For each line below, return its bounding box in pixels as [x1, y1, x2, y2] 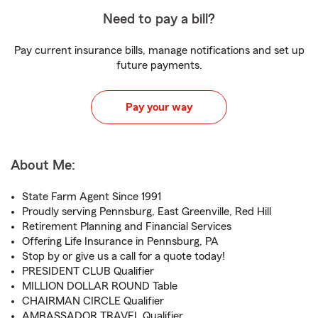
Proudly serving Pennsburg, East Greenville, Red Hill [22, 206, 271, 217]
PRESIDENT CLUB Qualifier [22, 265, 154, 277]
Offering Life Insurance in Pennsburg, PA [22, 236, 219, 247]
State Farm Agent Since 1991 [22, 191, 161, 202]
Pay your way [126, 102, 192, 113]
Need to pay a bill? [103, 12, 215, 26]
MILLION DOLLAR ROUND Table [22, 280, 177, 292]
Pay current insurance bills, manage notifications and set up [13, 45, 305, 56]
